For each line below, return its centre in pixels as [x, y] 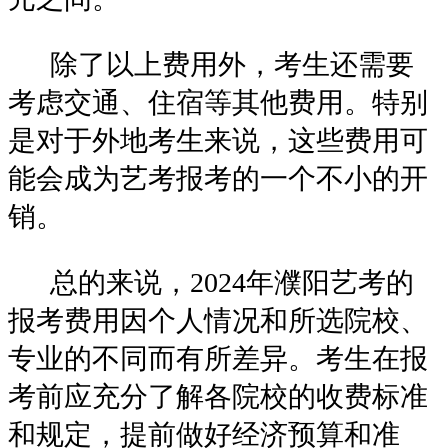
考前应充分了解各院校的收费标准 [218, 396]
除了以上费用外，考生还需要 [211, 64]
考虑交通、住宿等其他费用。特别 [218, 102]
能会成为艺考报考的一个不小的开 [218, 178]
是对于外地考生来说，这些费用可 [218, 140]
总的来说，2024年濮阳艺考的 [211, 282]
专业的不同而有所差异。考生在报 [218, 358]
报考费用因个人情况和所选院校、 [218, 320]
